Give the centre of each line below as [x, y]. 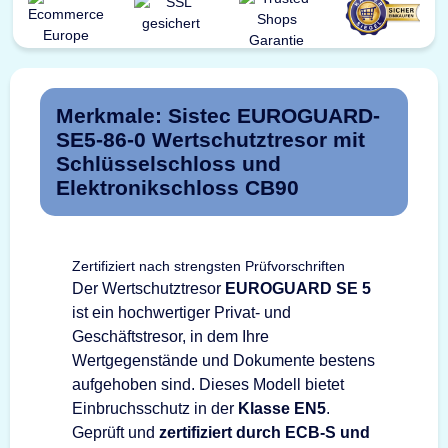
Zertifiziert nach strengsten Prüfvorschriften [208, 265]
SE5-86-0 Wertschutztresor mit [210, 139]
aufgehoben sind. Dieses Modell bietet [208, 384]
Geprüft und [115, 432]
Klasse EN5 [282, 408]
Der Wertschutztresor [148, 288]
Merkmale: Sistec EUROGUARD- [218, 115]
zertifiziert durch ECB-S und [264, 432]
